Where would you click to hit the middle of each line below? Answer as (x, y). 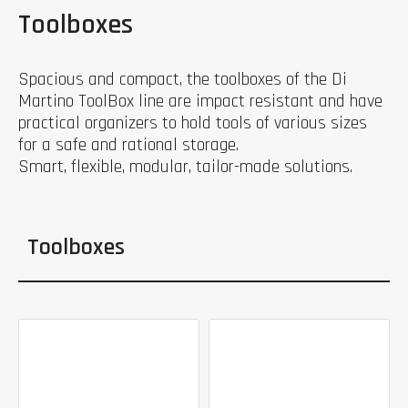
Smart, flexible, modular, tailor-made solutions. (185, 167)
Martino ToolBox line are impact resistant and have (200, 101)
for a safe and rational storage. (128, 145)
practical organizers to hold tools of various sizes (193, 123)
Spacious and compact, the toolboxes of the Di (183, 79)
